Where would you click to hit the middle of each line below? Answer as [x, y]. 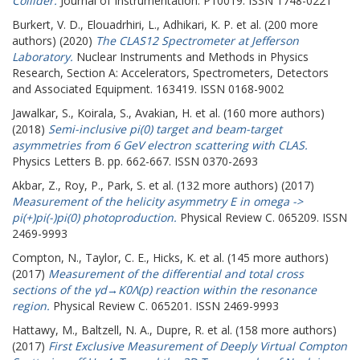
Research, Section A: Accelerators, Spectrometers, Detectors [170, 73]
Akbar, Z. [35, 185]
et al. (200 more [276, 25]
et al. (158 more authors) [270, 330]
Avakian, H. [164, 113]
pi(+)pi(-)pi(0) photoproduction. [94, 217]
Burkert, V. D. [46, 25]
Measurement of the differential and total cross [176, 274]
